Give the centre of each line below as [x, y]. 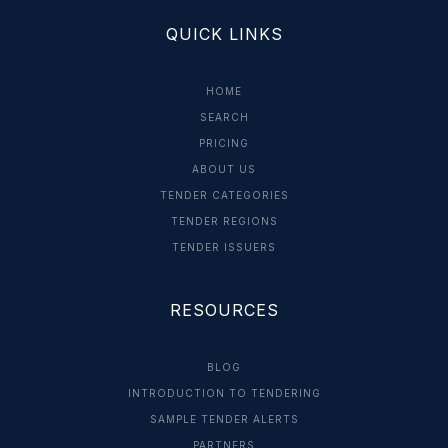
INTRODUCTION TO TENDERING [224, 392]
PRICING [224, 142]
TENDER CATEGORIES [224, 194]
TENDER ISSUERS [224, 246]
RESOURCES [224, 309]
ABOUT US [224, 168]
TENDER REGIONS [224, 220]
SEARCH [224, 116]
